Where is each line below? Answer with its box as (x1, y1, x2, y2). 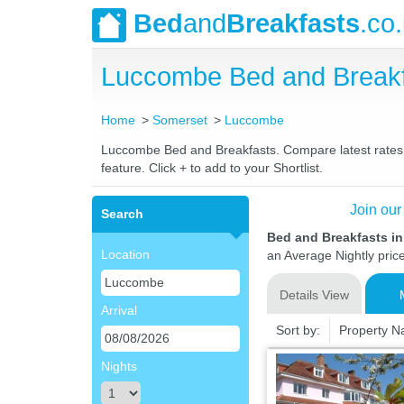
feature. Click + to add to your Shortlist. (101, 161, 323, 175)
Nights (101, 359, 137, 373)
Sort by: (275, 323, 320, 337)
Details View (279, 288, 349, 302)
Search (101, 207, 143, 221)
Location (101, 247, 150, 262)
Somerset (152, 113, 208, 127)
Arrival (101, 303, 137, 317)
